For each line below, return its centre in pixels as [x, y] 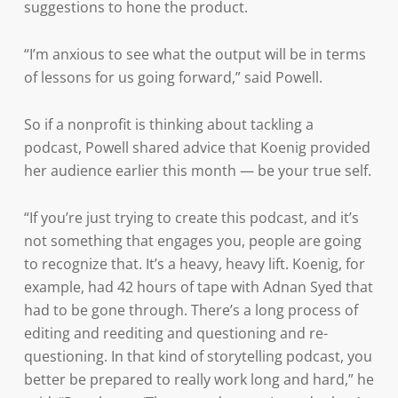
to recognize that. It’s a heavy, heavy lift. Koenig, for [194, 264]
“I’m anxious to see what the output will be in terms [195, 54]
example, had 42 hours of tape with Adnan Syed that [198, 287]
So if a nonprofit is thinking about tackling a [168, 124]
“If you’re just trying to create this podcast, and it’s [191, 218]
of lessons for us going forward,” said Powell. [173, 77]
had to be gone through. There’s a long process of [191, 310]
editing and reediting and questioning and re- [175, 333]
